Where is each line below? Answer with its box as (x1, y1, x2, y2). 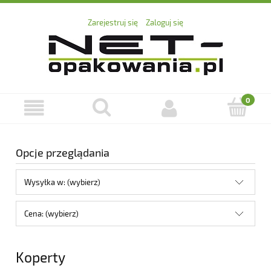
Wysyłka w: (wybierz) (24, 177, 100, 188)
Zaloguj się (146, 18, 183, 28)
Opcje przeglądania (16, 146, 109, 160)
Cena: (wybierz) (24, 209, 79, 219)
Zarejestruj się (88, 18, 138, 28)
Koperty (16, 249, 65, 266)
